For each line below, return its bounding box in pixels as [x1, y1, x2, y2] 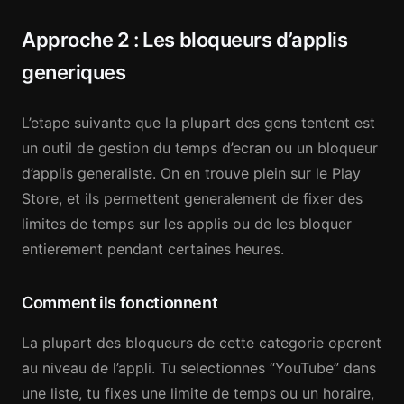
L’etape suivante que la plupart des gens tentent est [22, 114, 375, 132]
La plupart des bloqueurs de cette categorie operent [22, 334, 381, 352]
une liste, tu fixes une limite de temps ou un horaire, [22, 384, 374, 402]
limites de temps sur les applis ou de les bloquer [22, 215, 352, 233]
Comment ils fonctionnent [22, 293, 218, 312]
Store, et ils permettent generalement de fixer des [22, 189, 363, 207]
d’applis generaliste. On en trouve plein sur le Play [22, 164, 361, 182]
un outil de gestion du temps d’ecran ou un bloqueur [22, 139, 378, 157]
